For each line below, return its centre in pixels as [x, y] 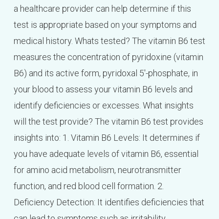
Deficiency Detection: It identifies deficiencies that [109, 202]
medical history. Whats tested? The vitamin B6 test [109, 41]
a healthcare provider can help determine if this [102, 8]
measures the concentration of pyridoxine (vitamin [108, 57]
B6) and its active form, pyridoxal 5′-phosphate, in [106, 73]
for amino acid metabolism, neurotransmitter [97, 170]
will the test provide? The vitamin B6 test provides [108, 121]
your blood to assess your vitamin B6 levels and [103, 89]
